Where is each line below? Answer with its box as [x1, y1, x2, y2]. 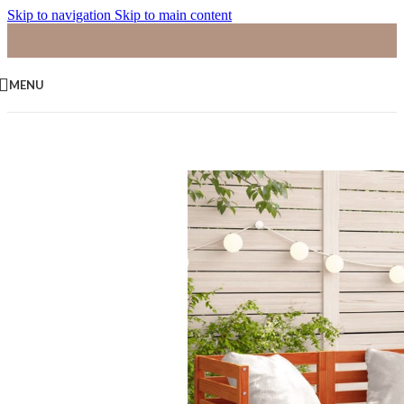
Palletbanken [53, 95, 126, 110]
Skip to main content [115, 7, 232, 23]
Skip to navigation [7, 7, 115, 23]
